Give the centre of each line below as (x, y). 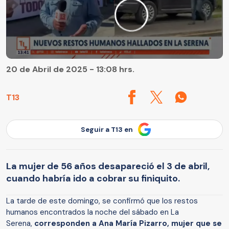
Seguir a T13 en (107, 129)
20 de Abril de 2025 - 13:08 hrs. (70, 70)
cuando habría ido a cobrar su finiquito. (93, 178)
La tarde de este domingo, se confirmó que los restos (102, 201)
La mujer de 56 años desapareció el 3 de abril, (108, 166)
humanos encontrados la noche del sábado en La (93, 212)
